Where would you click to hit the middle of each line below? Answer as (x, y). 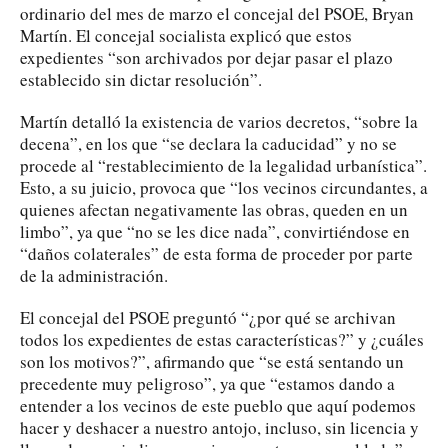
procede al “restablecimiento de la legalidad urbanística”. (223, 165)
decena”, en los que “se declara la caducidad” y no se (208, 143)
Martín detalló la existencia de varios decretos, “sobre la (219, 121)
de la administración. (94, 275)
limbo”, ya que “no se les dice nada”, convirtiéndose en (215, 231)
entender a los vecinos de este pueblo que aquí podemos (218, 405)
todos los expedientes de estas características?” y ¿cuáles (222, 339)
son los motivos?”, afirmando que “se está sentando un (212, 361)
